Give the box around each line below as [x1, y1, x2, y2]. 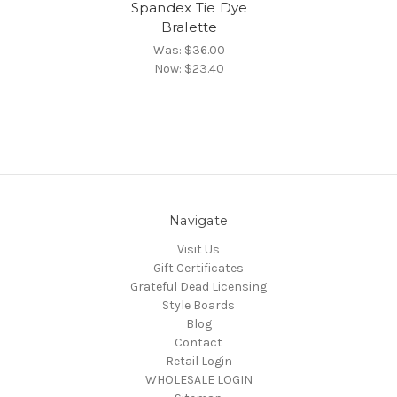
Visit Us [177, 242, 220, 258]
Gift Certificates [153, 261, 244, 276]
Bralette [160, 19, 218, 36]
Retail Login [165, 354, 232, 370]
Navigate [169, 213, 228, 230]
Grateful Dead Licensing [130, 279, 267, 295]
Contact [175, 335, 222, 351]
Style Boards [162, 298, 235, 314]
